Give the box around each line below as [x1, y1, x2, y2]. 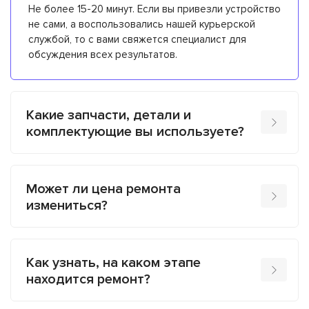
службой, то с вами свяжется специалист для [28, 32, 246, 46]
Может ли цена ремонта [26, 180, 181, 197]
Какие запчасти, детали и [26, 106, 191, 123]
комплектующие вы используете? [26, 123, 244, 140]
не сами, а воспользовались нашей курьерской [28, 17, 255, 30]
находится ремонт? [26, 270, 150, 288]
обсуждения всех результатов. [28, 48, 177, 61]
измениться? [26, 197, 108, 214]
